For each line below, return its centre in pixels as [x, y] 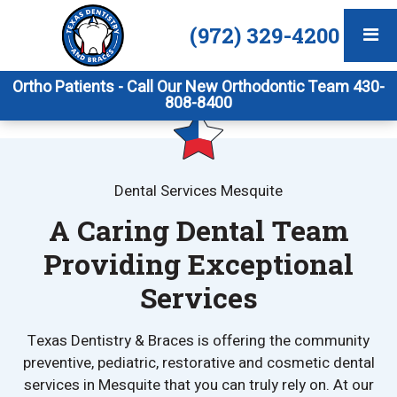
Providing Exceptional [198, 264]
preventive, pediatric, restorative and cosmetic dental [198, 363]
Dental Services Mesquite [198, 191]
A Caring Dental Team [198, 230]
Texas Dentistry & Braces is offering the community [198, 341]
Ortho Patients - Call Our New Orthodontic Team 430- [198, 87]
